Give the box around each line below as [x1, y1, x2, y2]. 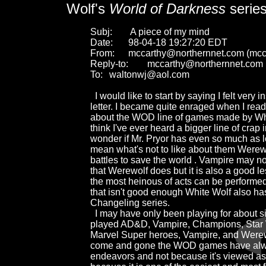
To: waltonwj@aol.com [90, 69, 103, 80]
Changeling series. [90, 197, 170, 208]
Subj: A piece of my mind [90, 26, 112, 37]
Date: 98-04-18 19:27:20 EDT [90, 37, 113, 47]
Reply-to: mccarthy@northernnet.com [90, 58, 128, 69]
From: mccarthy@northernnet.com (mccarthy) [90, 47, 115, 58]
